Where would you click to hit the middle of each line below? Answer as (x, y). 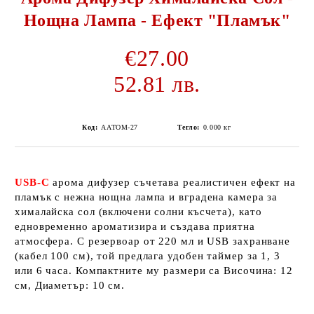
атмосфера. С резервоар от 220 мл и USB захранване (153, 241)
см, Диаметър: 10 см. (70, 285)
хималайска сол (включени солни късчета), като (138, 212)
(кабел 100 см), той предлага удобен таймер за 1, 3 (148, 256)
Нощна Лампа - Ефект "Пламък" (157, 20)
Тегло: (188, 127)
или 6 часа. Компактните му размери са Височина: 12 (154, 271)
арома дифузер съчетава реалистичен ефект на (173, 182)
